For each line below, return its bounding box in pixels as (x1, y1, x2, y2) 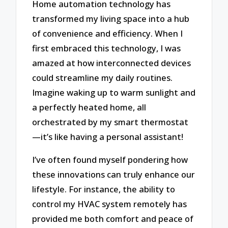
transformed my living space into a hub (32, 13, 190, 25)
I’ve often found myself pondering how (32, 153, 188, 165)
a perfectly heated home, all (32, 101, 147, 113)
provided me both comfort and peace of (32, 212, 194, 224)
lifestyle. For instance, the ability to (32, 183, 176, 195)
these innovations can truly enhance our (32, 168, 195, 180)
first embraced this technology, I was (32, 42, 181, 54)
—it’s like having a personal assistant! (32, 131, 184, 143)
